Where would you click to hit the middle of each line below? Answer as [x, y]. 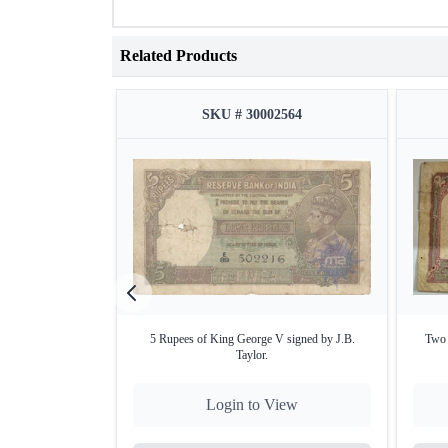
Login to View [252, 404]
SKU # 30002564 [252, 114]
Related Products [178, 55]
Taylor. [252, 355]
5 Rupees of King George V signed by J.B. [252, 339]
